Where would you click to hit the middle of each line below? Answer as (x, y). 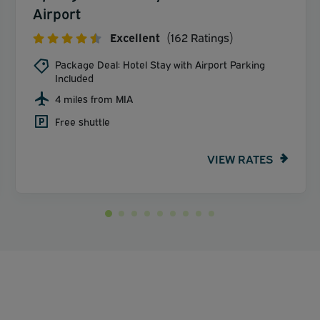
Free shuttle (82, 121)
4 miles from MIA (94, 99)
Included (74, 78)
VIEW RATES (240, 158)
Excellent (135, 37)
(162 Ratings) (199, 37)
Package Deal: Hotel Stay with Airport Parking (160, 64)
